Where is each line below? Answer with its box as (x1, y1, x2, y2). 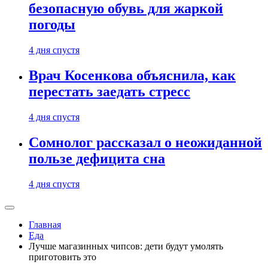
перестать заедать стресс (29, 84, 190, 100)
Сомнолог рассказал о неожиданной (29, 135, 262, 151)
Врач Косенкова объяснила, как (29, 68, 236, 84)
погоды (29, 17, 75, 33)
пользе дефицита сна (29, 151, 165, 167)
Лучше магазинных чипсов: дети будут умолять (29, 241, 223, 251)
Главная (29, 220, 61, 230)
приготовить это (29, 252, 96, 262)
